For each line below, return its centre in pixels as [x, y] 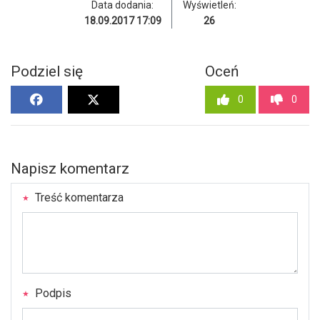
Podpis [52, 294]
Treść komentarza [78, 198]
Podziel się [47, 72]
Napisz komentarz [70, 169]
